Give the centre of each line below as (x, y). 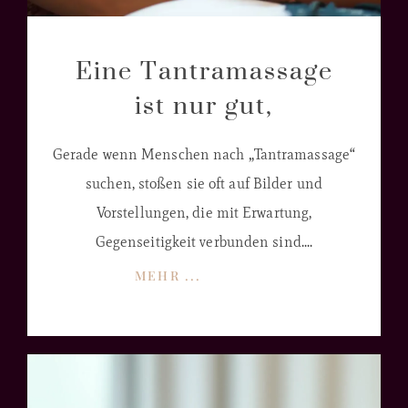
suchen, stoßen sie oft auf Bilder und (204, 184)
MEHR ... (168, 276)
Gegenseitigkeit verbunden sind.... (204, 242)
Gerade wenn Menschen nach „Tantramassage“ (204, 155)
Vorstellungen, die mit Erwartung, (204, 213)
